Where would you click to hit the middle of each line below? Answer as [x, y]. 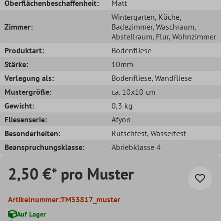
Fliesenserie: [26, 119]
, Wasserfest [166, 133]
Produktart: [24, 50]
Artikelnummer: [34, 199]
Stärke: [16, 64]
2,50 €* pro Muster [71, 173]
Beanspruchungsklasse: [44, 147]
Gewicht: [19, 105]
